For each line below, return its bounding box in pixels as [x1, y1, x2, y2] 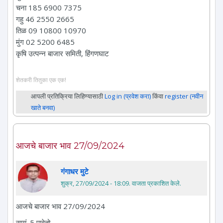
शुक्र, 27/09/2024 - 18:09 [61, 179, 129, 188]
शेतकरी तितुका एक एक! [16, 76, 66, 84]
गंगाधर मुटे [61, 166, 89, 177]
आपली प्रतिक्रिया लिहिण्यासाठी [31, 92, 105, 101]
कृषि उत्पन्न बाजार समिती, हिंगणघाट [16, 48, 109, 58]
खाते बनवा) [31, 103, 55, 112]
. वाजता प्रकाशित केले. [129, 179, 181, 188]
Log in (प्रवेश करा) [105, 92, 151, 101]
